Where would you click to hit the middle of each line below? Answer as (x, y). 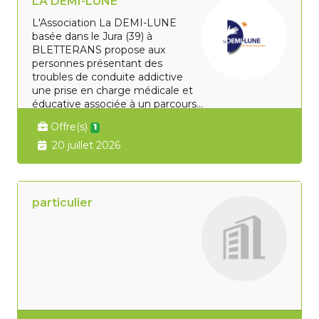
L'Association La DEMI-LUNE (105, 22)
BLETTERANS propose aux (99, 49)
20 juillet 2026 (87, 146)
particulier (63, 203)
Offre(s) (69, 126)
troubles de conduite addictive (108, 77)
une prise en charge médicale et (113, 90)
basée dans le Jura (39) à (93, 36)
